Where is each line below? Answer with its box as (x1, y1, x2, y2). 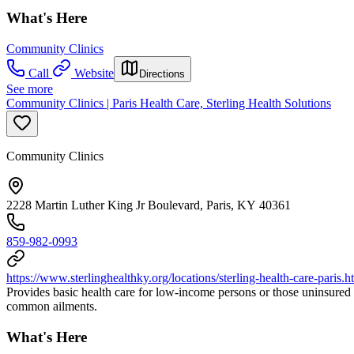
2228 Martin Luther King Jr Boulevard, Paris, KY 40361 (6, 198, 291, 212)
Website (74, 66, 114, 80)
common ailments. (6, 299, 97, 313)
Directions (139, 68, 185, 80)
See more (6, 82, 53, 96)
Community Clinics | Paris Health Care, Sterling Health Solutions (6, 96, 331, 110)
